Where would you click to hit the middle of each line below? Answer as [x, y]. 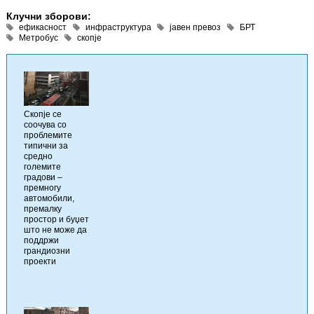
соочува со [45, 125]
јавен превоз [196, 28]
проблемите [48, 136]
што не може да [55, 230]
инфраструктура [118, 28]
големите [42, 167]
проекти [40, 262]
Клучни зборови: [49, 16]
